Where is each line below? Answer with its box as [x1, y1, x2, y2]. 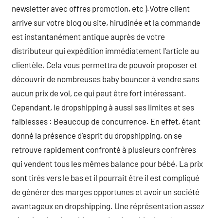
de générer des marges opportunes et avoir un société [12, 187, 200, 197]
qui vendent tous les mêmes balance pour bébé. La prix [12, 159, 203, 168]
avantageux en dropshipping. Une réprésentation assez [12, 201, 204, 211]
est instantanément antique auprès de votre [12, 32, 165, 41]
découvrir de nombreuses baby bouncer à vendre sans [12, 74, 200, 84]
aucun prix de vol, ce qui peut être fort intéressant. [12, 88, 186, 98]
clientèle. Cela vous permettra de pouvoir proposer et [12, 60, 197, 70]
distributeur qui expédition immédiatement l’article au [12, 46, 199, 55]
